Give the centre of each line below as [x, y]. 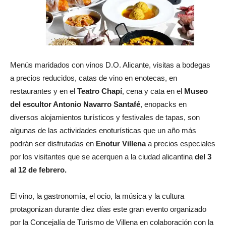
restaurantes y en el [44, 91]
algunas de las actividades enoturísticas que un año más [103, 130]
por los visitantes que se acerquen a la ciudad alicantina [102, 156]
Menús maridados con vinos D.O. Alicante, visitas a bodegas [110, 65]
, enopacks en [163, 104]
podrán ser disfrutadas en [53, 143]
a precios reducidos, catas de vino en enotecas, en [94, 78]
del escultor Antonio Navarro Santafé [75, 104]
